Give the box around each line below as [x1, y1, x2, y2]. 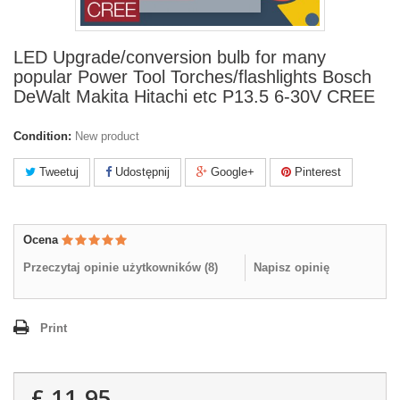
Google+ [207, 165, 254, 179]
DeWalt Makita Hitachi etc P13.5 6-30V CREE [13, 87, 375, 106]
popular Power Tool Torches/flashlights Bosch [13, 67, 371, 87]
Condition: [13, 129, 71, 143]
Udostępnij [112, 165, 170, 179]
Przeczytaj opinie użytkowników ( [23, 261, 208, 274]
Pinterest [291, 165, 341, 179]
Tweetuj [36, 165, 79, 179]
